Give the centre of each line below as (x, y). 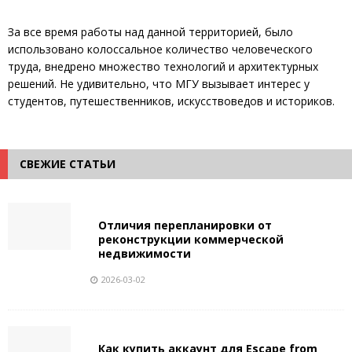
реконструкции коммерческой (191, 239)
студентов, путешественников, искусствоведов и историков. (171, 101)
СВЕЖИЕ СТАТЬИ (68, 163)
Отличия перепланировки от (185, 225)
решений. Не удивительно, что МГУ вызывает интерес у (159, 83)
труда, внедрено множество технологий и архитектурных (163, 66)
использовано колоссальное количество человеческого (160, 49)
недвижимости (145, 253)
